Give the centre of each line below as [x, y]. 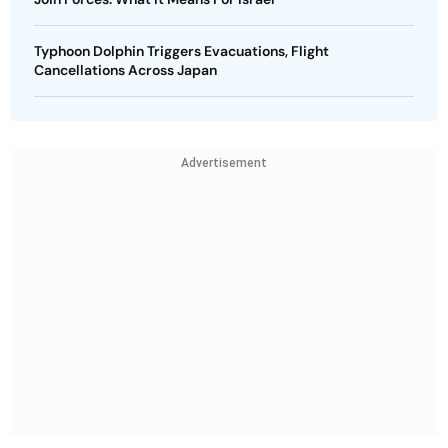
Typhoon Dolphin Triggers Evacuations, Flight [181, 51]
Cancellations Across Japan [125, 70]
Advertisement [224, 163]
